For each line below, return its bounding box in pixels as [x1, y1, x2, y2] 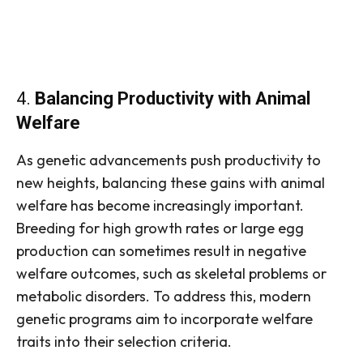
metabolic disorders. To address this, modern [16, 287, 311, 306]
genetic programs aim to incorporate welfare [16, 310, 313, 329]
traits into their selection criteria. [16, 332, 232, 352]
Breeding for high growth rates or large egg [16, 219, 304, 238]
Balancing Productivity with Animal [35, 88, 310, 109]
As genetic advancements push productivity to [16, 151, 321, 170]
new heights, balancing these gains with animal [16, 173, 325, 193]
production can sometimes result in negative [16, 241, 306, 261]
